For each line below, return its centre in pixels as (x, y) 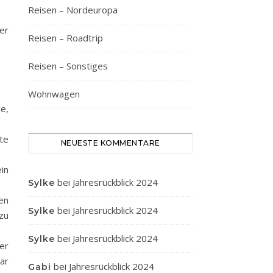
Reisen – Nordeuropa (73, 10)
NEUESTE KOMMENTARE (110, 143)
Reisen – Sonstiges (68, 66)
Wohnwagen (54, 94)
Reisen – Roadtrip (66, 38)
